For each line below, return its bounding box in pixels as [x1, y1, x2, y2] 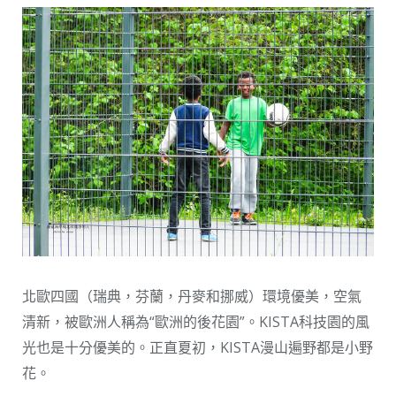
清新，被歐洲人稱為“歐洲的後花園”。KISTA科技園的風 [22, 312, 369, 332]
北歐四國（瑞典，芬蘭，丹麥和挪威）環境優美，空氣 [22, 286, 362, 307]
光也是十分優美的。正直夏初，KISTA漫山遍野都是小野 [22, 338, 373, 358]
